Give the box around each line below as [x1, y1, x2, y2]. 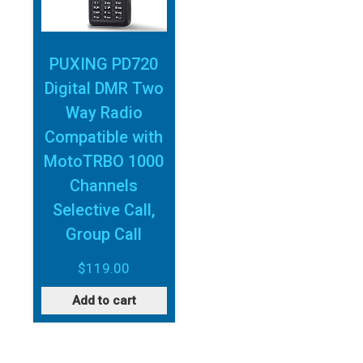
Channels [70, 176, 139, 196]
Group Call [66, 224, 143, 245]
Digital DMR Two [44, 79, 164, 99]
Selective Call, [53, 200, 156, 220]
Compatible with [45, 127, 164, 147]
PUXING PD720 [49, 54, 159, 75]
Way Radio [65, 103, 143, 123]
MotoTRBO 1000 [44, 152, 164, 172]
